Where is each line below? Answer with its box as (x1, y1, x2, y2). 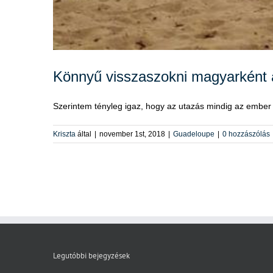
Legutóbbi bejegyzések (53, 250, 130, 261)
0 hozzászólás (222, 130, 270, 138)
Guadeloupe (173, 130, 214, 138)
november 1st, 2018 (99, 130, 165, 138)
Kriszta (53, 130, 76, 138)
